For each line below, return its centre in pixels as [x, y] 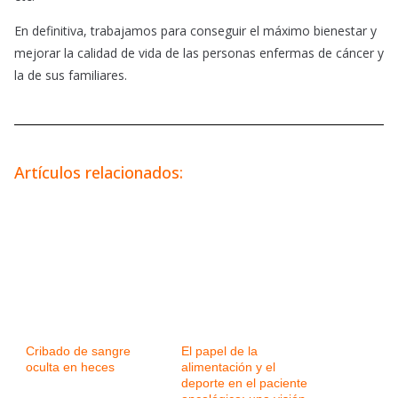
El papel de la [219, 351]
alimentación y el [228, 367]
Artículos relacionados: [99, 173]
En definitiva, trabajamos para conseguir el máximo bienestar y [195, 31]
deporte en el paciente [244, 383]
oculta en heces [70, 367]
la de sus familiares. [71, 76]
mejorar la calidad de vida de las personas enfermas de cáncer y [199, 53]
